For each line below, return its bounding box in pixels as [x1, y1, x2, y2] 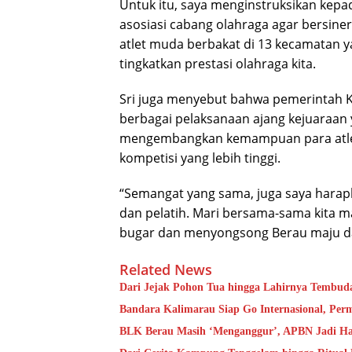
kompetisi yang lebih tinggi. [119, 148, 280, 167]
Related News [119, 259, 212, 279]
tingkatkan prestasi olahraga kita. [119, 54, 316, 72]
